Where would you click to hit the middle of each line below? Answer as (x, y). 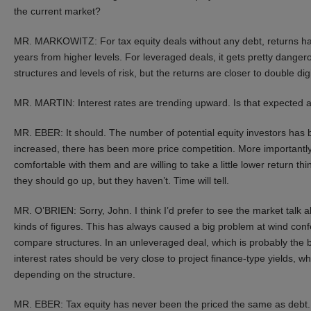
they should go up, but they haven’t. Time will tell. (121, 180)
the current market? (57, 11)
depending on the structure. (75, 274)
